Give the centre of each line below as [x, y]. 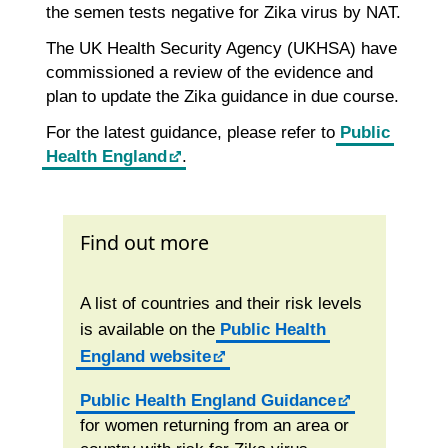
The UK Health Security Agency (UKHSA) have [221, 48]
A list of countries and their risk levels [220, 304]
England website [145, 357]
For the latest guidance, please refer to [192, 132]
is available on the [149, 330]
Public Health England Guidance [207, 401]
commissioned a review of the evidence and [209, 72]
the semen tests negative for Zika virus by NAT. [223, 12]
